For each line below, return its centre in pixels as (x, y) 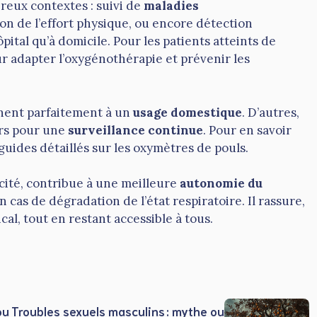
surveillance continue (136, 130)
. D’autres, (271, 112)
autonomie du (221, 184)
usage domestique (188, 112)
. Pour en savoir (247, 130)
